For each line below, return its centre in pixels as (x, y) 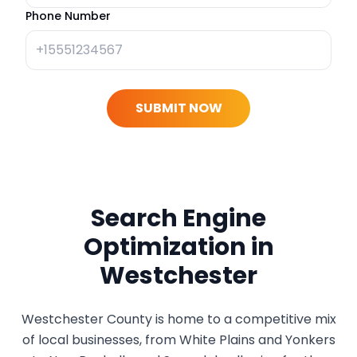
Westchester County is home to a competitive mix (178, 319)
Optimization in (178, 247)
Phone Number (68, 16)
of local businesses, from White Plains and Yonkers (178, 340)
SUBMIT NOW (178, 108)
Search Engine (178, 218)
